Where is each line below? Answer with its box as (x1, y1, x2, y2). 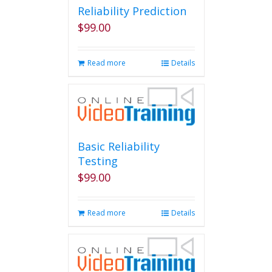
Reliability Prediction (77, 4, 186, 18)
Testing (77, 154, 118, 168)
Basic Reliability (77, 139, 160, 154)
